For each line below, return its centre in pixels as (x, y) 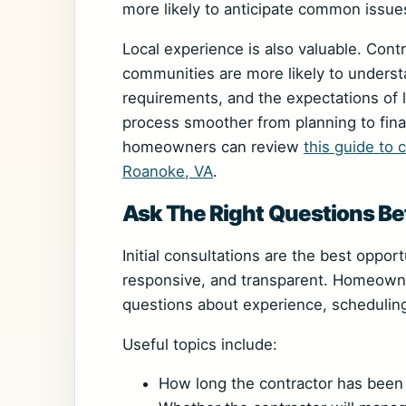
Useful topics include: (200, 344)
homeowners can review (213, 147)
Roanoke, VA (168, 172)
